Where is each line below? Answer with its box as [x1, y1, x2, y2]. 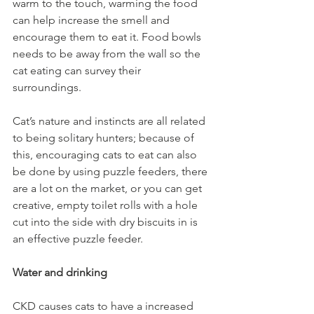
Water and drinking [13, 266, 110, 279]
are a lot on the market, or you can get [13, 182, 205, 195]
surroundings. [13, 81, 87, 94]
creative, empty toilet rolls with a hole [13, 198, 200, 212]
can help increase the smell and [13, 13, 172, 27]
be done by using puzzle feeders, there [13, 165, 210, 178]
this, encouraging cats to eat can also [13, 148, 200, 161]
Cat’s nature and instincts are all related [13, 114, 208, 128]
